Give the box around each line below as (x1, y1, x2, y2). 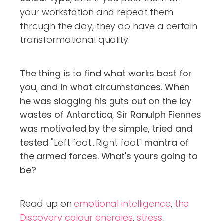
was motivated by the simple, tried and (20, 122, 192, 135)
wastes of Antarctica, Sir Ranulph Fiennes (20, 108, 201, 121)
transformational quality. (20, 33, 130, 46)
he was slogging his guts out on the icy (20, 94, 191, 107)
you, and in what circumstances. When (20, 80, 190, 93)
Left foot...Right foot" (54, 136, 142, 148)
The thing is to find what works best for (20, 67, 192, 79)
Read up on (20, 197, 74, 210)
